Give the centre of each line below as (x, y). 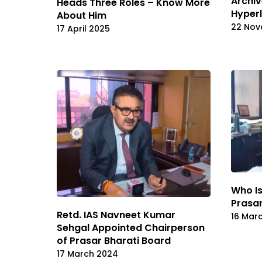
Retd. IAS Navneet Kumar (116, 215)
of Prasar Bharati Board (114, 241)
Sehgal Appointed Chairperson (131, 228)
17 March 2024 (87, 254)
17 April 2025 (83, 28)
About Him (82, 15)
